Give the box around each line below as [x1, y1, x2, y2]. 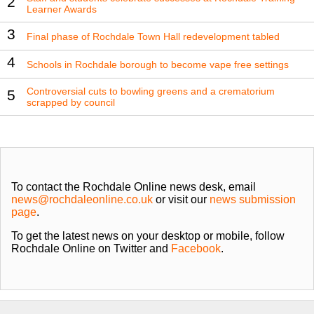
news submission [210, 193, 296, 206]
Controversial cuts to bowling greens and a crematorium [27, 86, 275, 97]
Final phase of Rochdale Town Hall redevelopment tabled [27, 30, 280, 42]
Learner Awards [27, 4, 97, 15]
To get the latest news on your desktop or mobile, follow [11, 230, 285, 243]
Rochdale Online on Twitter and [11, 243, 171, 255]
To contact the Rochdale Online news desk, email [11, 181, 256, 193]
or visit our [153, 193, 210, 206]
